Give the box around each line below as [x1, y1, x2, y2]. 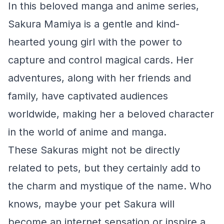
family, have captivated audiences [8, 90, 168, 102]
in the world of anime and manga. [8, 126, 166, 138]
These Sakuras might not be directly [8, 144, 180, 156]
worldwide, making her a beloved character [8, 108, 214, 120]
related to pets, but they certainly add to [8, 162, 200, 174]
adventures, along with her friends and [8, 72, 191, 84]
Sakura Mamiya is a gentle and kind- [8, 18, 179, 30]
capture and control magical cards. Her [8, 54, 193, 66]
